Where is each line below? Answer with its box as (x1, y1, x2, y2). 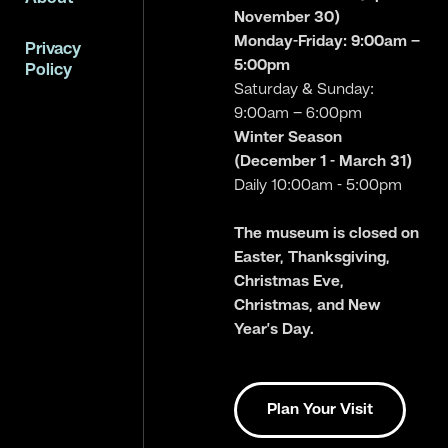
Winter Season (234, 130, 343, 146)
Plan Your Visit (267, 402, 374, 418)
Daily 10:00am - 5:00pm (234, 178, 403, 194)
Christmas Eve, (234, 274, 345, 290)
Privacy (25, 41, 81, 58)
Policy (25, 62, 72, 79)
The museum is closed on (234, 226, 420, 242)
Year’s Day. (234, 322, 315, 338)
